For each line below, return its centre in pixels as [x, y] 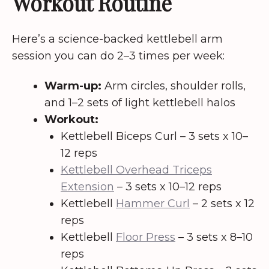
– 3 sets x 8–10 [214, 237]
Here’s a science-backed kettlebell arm [117, 39]
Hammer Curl [153, 204]
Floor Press [146, 237]
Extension [87, 187]
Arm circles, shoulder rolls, [174, 86]
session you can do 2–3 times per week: [118, 56]
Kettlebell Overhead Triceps [136, 170]
